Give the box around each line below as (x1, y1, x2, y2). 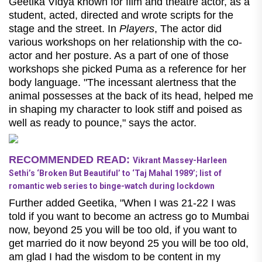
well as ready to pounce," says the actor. (9, 116, 196, 129)
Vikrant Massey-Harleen (133, 155, 227, 165)
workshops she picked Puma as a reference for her (9, 63, 246, 75)
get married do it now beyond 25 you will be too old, (9, 237, 249, 249)
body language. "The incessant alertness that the (9, 76, 236, 88)
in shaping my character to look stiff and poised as (9, 103, 242, 115)
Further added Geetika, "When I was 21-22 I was (9, 196, 236, 209)
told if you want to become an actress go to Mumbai (9, 210, 249, 222)
